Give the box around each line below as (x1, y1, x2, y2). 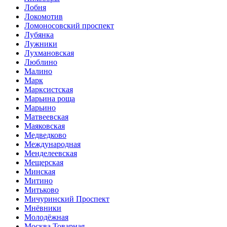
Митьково (24, 185, 59, 194)
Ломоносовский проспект (24, 21, 114, 30)
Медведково (24, 131, 66, 139)
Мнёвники (24, 204, 61, 212)
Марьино (24, 103, 56, 112)
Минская (24, 167, 55, 176)
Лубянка (24, 30, 54, 39)
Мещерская (24, 158, 63, 167)
